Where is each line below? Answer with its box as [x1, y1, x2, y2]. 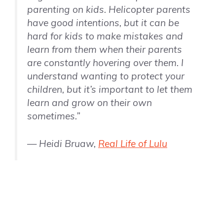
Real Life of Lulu [98, 138, 167, 150]
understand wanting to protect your [27, 70, 184, 82]
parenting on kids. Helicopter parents [27, 3, 190, 16]
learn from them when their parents [27, 43, 182, 56]
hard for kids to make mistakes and [27, 30, 183, 42]
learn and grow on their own [27, 97, 152, 109]
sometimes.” [27, 110, 80, 122]
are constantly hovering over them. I [27, 57, 184, 69]
